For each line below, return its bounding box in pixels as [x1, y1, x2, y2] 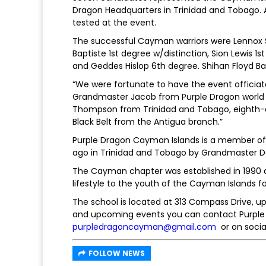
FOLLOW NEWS [88, 248, 145, 258]
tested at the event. [72, 16, 156, 28]
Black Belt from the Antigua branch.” [72, 115, 223, 128]
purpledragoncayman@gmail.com [72, 220, 216, 233]
